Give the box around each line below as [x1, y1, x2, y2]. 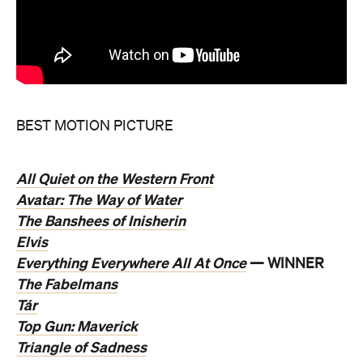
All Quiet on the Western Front [16, 170, 213, 187]
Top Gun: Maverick [16, 318, 138, 335]
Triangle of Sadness [16, 339, 147, 356]
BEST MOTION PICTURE [16, 118, 173, 134]
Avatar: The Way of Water [16, 191, 182, 208]
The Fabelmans [16, 275, 117, 293]
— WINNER [246, 256, 324, 271]
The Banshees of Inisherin [16, 212, 186, 229]
